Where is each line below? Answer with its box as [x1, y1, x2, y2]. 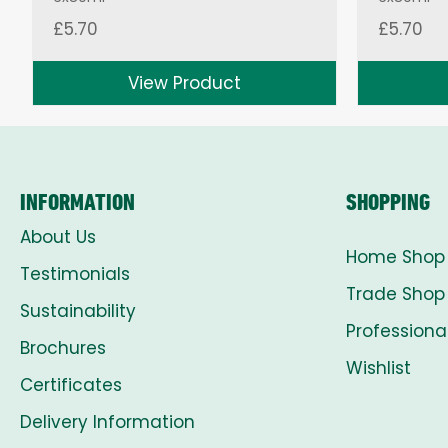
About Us [20, 224, 96, 249]
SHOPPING [346, 187, 430, 216]
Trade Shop [346, 281, 445, 306]
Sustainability [20, 298, 136, 323]
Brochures [20, 335, 106, 360]
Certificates [20, 372, 122, 397]
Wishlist [346, 355, 411, 380]
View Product [128, 70, 241, 95]
